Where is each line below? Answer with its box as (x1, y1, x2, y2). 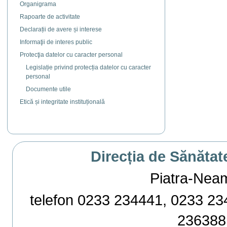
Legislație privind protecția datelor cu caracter (26, 64, 151, 71)
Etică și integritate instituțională (20, 98, 105, 106)
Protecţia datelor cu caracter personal (20, 51, 123, 59)
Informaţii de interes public (20, 39, 92, 46)
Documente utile (26, 86, 71, 93)
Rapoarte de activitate (20, 13, 80, 21)
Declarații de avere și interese (20, 26, 102, 33)
